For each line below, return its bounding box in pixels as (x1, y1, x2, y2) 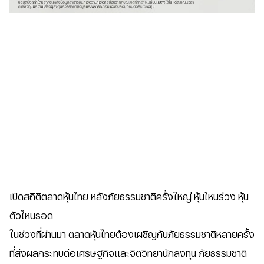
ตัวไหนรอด (9, 210, 53, 222)
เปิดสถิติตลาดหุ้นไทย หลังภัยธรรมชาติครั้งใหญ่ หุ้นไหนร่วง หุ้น (9, 192, 249, 203)
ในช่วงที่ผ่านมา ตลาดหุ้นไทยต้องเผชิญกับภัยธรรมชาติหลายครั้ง (9, 229, 255, 240)
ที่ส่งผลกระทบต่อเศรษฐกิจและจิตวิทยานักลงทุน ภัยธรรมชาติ (9, 248, 247, 259)
